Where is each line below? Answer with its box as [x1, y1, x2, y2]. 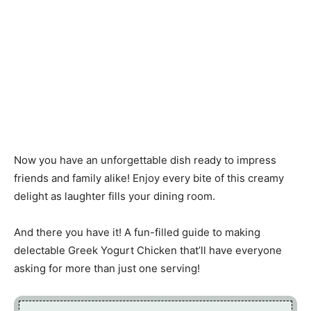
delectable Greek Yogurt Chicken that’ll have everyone [14, 244, 282, 258]
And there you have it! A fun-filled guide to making [14, 226, 260, 239]
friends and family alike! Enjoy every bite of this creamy [14, 171, 284, 185]
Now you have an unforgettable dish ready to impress [14, 153, 276, 167]
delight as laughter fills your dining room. [14, 190, 215, 203]
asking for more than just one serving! [14, 262, 200, 276]
